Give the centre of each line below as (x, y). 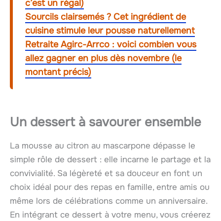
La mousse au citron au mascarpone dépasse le (103, 146)
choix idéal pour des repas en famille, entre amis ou (110, 187)
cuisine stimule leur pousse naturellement (110, 30)
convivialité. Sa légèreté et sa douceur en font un (106, 173)
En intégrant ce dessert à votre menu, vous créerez (110, 215)
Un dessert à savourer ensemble (106, 122)
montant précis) (58, 72)
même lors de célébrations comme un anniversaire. (109, 201)
